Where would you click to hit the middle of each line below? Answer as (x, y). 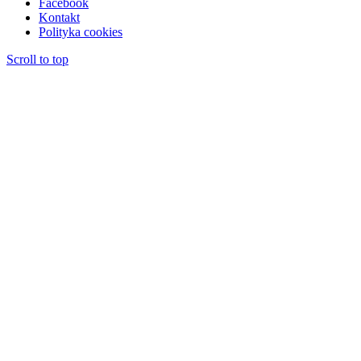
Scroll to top (37, 60)
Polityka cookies (81, 32)
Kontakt (59, 18)
